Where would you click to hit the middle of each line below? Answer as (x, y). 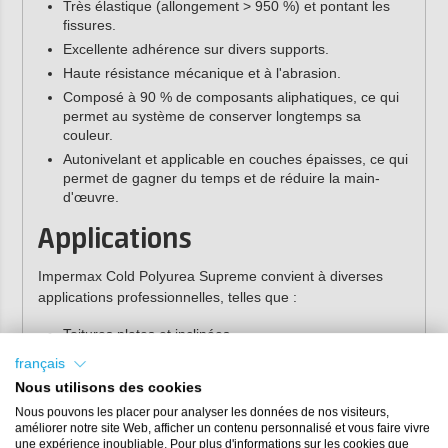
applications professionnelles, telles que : (167, 296)
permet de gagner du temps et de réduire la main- (221, 178)
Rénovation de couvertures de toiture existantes (214, 405)
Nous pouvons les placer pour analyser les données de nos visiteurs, (202, 411)
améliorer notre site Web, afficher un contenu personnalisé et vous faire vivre (222, 427)
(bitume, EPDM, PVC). (133, 424)
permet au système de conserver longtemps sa (211, 116)
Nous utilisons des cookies (108, 387)
